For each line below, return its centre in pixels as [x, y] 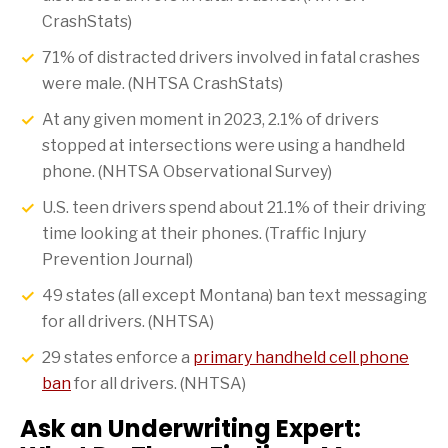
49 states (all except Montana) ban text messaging [234, 296]
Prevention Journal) [117, 260]
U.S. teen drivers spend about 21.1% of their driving [234, 208]
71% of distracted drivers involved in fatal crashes [231, 58]
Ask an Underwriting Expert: [190, 429]
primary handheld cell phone [301, 358]
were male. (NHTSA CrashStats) [162, 84]
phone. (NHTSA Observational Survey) [187, 172]
